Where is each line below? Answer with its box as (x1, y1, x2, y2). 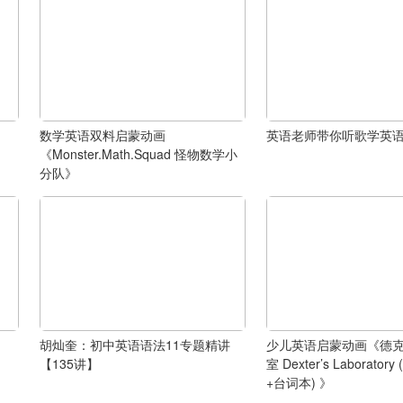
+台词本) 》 (265, 372, 332, 391)
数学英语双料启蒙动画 (39, 125, 166, 144)
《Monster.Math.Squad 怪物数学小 (39, 144, 237, 163)
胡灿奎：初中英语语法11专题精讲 (39, 335, 230, 354)
